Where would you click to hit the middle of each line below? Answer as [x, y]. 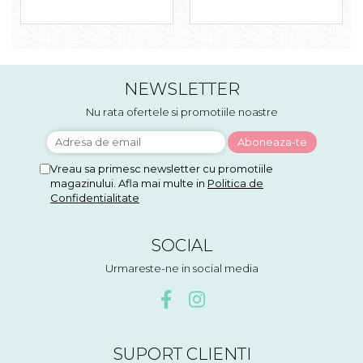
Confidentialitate [95, 197]
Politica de [235, 183]
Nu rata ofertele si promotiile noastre [181, 111]
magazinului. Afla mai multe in [129, 183]
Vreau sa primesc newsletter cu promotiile [162, 168]
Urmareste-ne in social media [181, 268]
